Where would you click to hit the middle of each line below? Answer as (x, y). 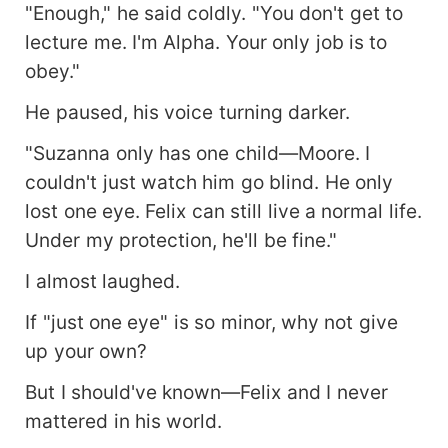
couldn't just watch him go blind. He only (209, 181)
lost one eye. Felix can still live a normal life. (223, 210)
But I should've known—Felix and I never (206, 391)
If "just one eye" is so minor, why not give (211, 321)
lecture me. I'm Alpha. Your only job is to (206, 41)
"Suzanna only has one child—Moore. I (198, 152)
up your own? (86, 350)
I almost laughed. (102, 280)
